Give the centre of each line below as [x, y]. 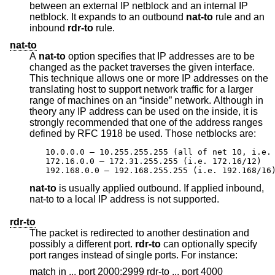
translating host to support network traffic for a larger [105, 89]
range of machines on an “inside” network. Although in [102, 100]
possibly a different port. [124, 244]
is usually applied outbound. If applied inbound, [124, 188]
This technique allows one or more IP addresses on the [63, 78]
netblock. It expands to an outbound [157, 17]
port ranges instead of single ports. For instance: [159, 255]
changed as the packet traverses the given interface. [142, 67]
